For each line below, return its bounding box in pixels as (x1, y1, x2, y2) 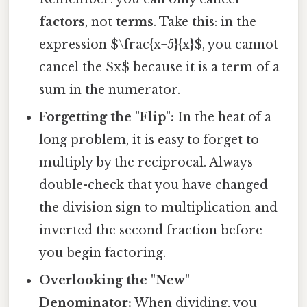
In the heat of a (174, 109, 272, 125)
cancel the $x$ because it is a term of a (39, 59, 280, 75)
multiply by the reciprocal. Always (39, 154, 254, 170)
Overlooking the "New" (39, 272, 191, 288)
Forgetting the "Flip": (39, 109, 175, 125)
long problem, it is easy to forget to (39, 132, 260, 147)
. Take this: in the (153, 14, 257, 29)
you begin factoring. (39, 245, 167, 260)
